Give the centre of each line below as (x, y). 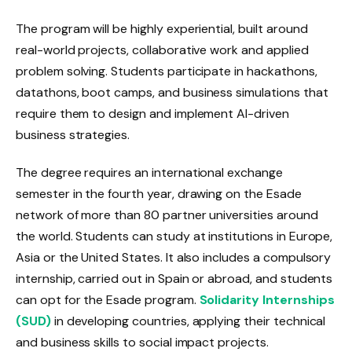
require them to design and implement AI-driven (152, 114)
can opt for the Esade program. (108, 299)
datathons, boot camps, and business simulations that (172, 93)
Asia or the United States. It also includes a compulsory (174, 257)
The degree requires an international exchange (149, 172)
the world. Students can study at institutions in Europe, (174, 236)
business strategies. (73, 135)
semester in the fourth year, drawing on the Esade (159, 193)
